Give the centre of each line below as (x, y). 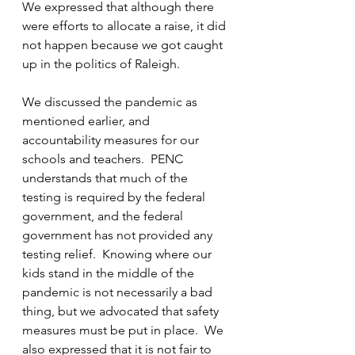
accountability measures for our (112, 140)
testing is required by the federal (115, 197)
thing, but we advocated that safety (122, 311)
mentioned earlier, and (88, 121)
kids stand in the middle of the (110, 273)
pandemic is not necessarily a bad (119, 292)
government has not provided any (119, 235)
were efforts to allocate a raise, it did (126, 26)
